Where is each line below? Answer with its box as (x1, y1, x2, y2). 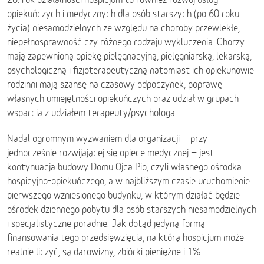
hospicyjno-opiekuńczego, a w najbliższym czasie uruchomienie (7, 175, 250, 187)
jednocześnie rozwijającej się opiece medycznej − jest (7, 147, 214, 159)
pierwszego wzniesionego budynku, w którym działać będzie (7, 189, 240, 201)
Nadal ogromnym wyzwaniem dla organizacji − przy (7, 133, 207, 144)
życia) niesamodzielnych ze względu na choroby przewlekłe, (7, 22, 240, 34)
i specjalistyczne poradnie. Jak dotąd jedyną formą (7, 217, 205, 229)
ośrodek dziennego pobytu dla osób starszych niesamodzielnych (7, 203, 256, 215)
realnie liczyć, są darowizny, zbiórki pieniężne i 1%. (7, 246, 202, 258)
